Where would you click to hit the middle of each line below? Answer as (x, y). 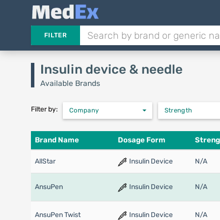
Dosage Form (141, 140)
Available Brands (70, 83)
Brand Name (57, 140)
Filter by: (44, 109)
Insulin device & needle (111, 69)
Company (84, 110)
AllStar (45, 162)
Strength (178, 110)
